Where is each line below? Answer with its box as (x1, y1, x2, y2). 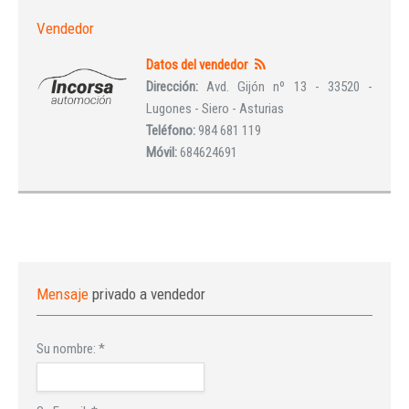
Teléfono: (146, 121, 198, 139)
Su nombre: (37, 340, 99, 357)
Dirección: (146, 78, 207, 95)
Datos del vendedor (146, 56, 247, 73)
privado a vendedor (92, 284, 205, 303)
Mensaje (37, 284, 92, 303)
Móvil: (146, 143, 180, 161)
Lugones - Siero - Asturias (146, 100, 284, 117)
